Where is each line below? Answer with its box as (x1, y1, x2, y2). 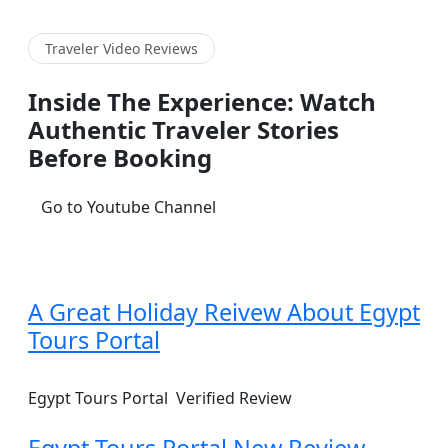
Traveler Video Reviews (45, 38, 198, 58)
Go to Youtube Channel (41, 195, 216, 218)
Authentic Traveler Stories (28, 112, 339, 146)
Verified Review (176, 386, 292, 409)
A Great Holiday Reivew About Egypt (28, 295, 420, 328)
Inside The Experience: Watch (28, 84, 376, 118)
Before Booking (28, 140, 212, 174)
